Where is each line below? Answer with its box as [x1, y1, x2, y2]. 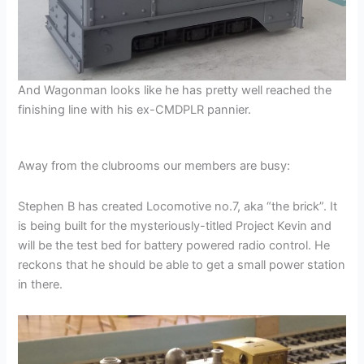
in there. [18, 277, 63, 292]
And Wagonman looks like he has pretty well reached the [18, 82, 332, 97]
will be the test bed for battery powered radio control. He [18, 238, 331, 253]
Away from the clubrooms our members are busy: [18, 158, 291, 174]
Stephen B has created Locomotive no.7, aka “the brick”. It [18, 199, 338, 214]
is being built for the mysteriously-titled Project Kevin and [18, 219, 332, 233]
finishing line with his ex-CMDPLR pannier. [18, 102, 252, 117]
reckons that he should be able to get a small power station [18, 258, 346, 272]
